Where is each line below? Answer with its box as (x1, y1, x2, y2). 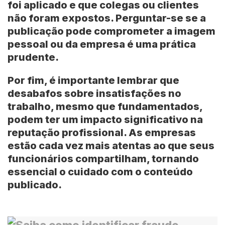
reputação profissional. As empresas (8, 126, 196, 139)
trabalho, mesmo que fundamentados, (8, 100, 202, 113)
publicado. (8, 178, 62, 191)
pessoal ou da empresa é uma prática (8, 38, 196, 50)
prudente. (8, 51, 59, 63)
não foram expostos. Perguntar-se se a (8, 12, 206, 24)
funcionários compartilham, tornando (8, 152, 199, 165)
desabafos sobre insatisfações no (8, 87, 181, 99)
